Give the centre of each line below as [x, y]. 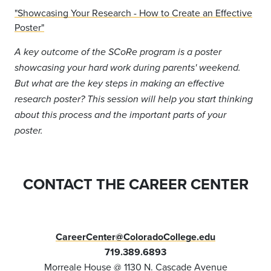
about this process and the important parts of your [120, 115]
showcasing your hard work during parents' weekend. [128, 68]
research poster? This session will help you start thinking [134, 100]
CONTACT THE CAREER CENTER [135, 184]
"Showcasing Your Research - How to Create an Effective [133, 13]
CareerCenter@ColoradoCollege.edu [135, 237]
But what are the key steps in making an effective [119, 84]
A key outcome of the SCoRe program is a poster [118, 52]
